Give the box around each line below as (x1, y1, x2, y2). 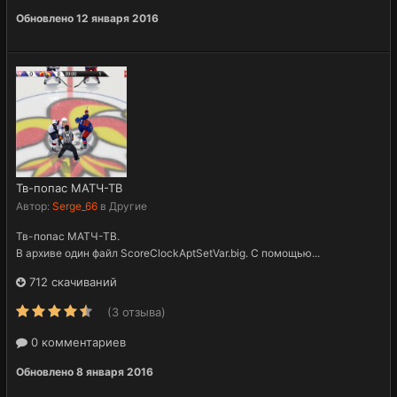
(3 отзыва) (107, 304, 166, 319)
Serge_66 (52, 198, 97, 213)
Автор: (16, 198, 52, 213)
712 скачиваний (26, 274, 117, 289)
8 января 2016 (76, 364, 153, 378)
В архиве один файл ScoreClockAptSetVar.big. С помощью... (16, 245, 320, 260)
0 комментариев (27, 334, 126, 349)
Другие (109, 198, 147, 213)
